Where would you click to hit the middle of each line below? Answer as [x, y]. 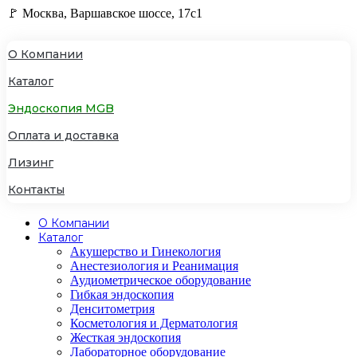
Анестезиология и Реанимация [154, 266]
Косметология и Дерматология [154, 323]
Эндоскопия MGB [61, 108]
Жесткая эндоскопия [126, 337]
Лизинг [31, 163]
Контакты [36, 190]
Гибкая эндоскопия [122, 294]
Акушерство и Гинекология [145, 251]
